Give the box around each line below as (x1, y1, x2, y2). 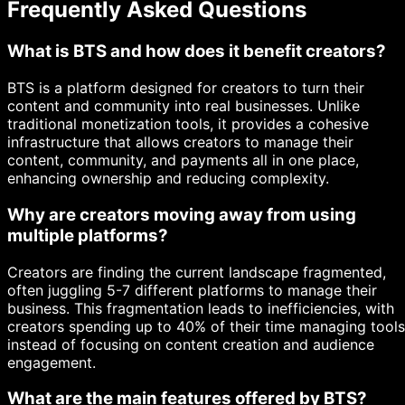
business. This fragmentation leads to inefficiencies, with (7, 298, 394, 317)
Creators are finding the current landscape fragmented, (7, 262, 386, 281)
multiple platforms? (7, 224, 168, 246)
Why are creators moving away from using (7, 203, 356, 225)
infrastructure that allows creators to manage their (7, 133, 353, 152)
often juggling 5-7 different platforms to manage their (7, 280, 377, 299)
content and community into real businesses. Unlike (7, 97, 360, 116)
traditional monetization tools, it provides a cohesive (7, 115, 369, 134)
